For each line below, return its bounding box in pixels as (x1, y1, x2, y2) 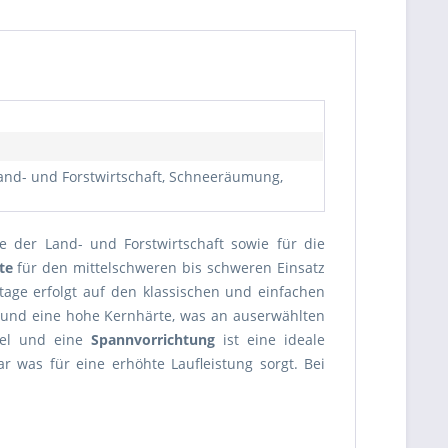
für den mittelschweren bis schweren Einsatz (12, 258, 325, 277)
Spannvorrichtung (91, 330, 215, 349)
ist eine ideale (215, 330, 325, 349)
